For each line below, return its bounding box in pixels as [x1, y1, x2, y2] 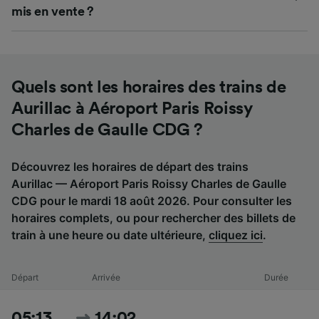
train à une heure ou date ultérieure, [11, 227, 209, 242]
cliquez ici [209, 227, 263, 242]
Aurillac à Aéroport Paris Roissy [11, 100, 253, 117]
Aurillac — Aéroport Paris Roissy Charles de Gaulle [11, 176, 286, 191]
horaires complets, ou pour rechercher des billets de [11, 210, 296, 225]
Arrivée [91, 271, 120, 283]
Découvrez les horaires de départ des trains [11, 159, 249, 174]
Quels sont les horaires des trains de [11, 78, 286, 96]
